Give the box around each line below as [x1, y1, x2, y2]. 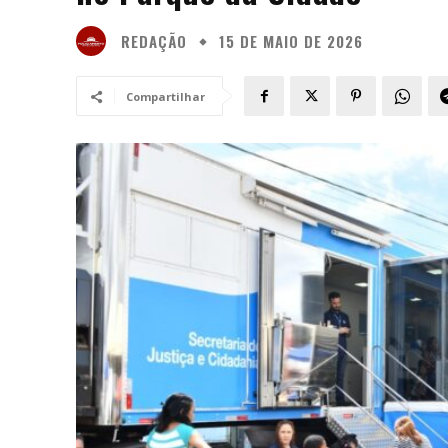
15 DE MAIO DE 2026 [219, 30, 363, 53]
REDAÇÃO [121, 29, 187, 52]
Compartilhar [126, 89, 205, 104]
